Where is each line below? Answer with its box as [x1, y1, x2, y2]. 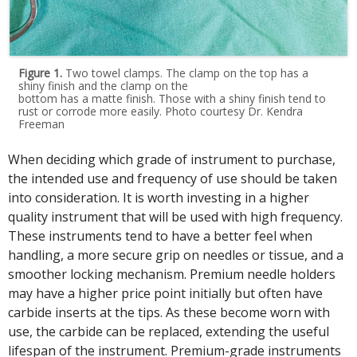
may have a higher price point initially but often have [8, 284, 323, 303]
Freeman [18, 116, 65, 132]
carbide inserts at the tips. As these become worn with [8, 304, 330, 322]
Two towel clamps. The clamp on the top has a [62, 65, 309, 81]
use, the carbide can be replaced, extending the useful [8, 323, 329, 341]
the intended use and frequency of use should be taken [8, 170, 337, 188]
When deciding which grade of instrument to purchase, [8, 151, 335, 169]
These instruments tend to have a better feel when [8, 227, 312, 245]
